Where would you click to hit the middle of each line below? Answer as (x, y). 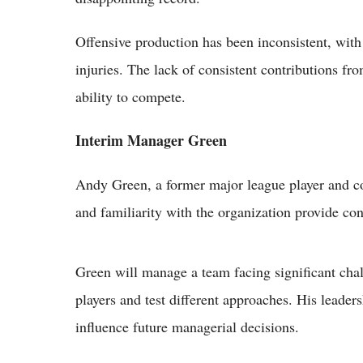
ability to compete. (130, 97)
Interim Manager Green (151, 141)
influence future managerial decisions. (187, 327)
